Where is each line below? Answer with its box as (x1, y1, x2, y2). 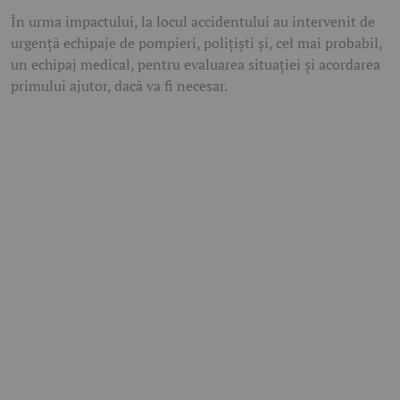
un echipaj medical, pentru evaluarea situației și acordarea (11, 54, 380, 75)
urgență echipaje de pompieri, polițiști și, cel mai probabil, (11, 33, 382, 54)
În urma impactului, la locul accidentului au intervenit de (11, 12, 375, 32)
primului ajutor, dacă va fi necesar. (11, 76, 228, 96)
